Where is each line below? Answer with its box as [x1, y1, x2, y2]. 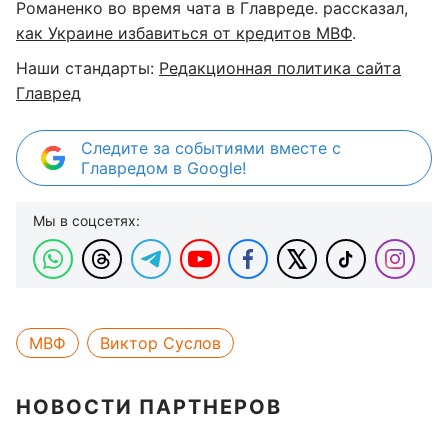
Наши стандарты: [16, 58, 159, 78]
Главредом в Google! [81, 158, 246, 178]
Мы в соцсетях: [33, 212, 140, 229]
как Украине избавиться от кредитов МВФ [16, 23, 352, 43]
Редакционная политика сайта [159, 58, 401, 78]
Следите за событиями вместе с [81, 138, 341, 158]
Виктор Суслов [100, 333, 221, 353]
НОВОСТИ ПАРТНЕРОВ [16, 395, 282, 419]
